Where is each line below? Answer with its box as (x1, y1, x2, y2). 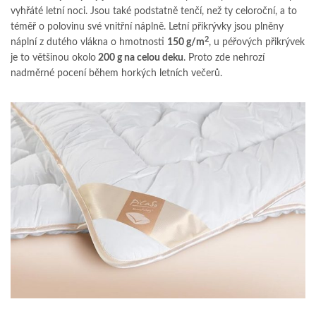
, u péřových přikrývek (209, 37, 305, 47)
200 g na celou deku (96, 52, 183, 63)
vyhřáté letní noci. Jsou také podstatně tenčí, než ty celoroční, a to (11, 6, 297, 16)
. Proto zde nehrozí (183, 52, 265, 63)
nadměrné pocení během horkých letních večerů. (11, 68, 222, 78)
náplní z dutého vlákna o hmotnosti (11, 37, 167, 47)
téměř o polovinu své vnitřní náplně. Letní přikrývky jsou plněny (11, 21, 284, 32)
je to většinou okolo (11, 52, 96, 63)
